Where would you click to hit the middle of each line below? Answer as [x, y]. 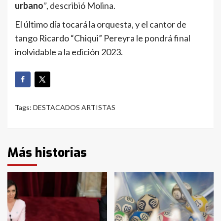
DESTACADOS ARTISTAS [74, 108]
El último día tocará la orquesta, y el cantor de [101, 24]
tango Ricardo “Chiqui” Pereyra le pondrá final [103, 38]
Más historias [47, 153]
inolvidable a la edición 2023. [69, 52]
